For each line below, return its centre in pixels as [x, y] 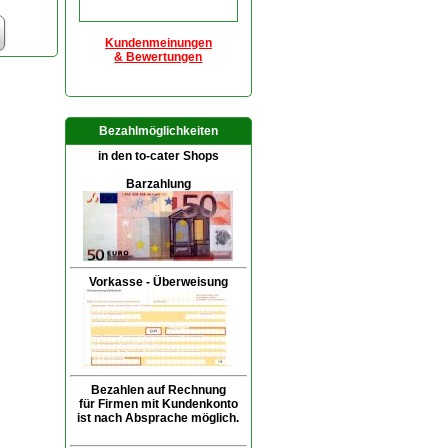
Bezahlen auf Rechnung [158, 390]
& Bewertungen [158, 57]
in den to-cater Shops [158, 156]
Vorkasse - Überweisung [158, 282]
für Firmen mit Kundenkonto [158, 404]
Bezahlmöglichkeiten [158, 131]
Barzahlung [158, 184]
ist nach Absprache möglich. [158, 418]
